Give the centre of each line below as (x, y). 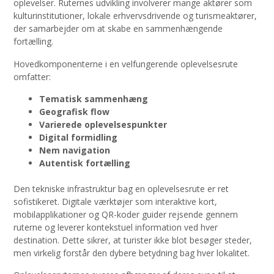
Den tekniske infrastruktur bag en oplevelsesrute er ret (121, 189)
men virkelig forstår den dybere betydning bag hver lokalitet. (131, 253)
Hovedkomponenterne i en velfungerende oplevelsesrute (126, 64)
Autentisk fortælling (85, 163)
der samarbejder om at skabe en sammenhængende (118, 29)
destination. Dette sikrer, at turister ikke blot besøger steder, (133, 240)
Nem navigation (75, 150)
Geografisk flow (74, 112)
